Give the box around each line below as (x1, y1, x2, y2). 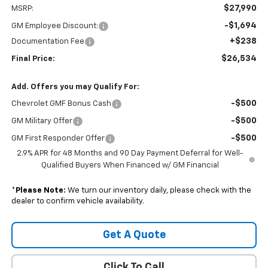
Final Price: (11, 55, 55, 63)
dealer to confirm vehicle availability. (11, 197, 144, 206)
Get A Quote (102, 230, 166, 241)
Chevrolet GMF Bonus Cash (11, 100, 111, 108)
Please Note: (15, 187, 66, 195)
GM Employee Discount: (11, 22, 98, 31)
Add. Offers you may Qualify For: (11, 83, 139, 92)
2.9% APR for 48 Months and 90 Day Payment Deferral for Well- (16, 150, 243, 158)
